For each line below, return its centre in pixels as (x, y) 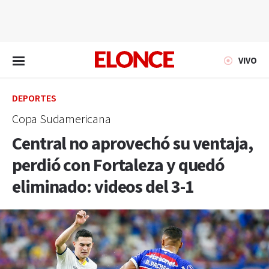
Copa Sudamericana (62, 119)
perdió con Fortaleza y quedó (119, 166)
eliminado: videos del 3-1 (103, 187)
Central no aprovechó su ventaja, (132, 144)
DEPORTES (34, 99)
